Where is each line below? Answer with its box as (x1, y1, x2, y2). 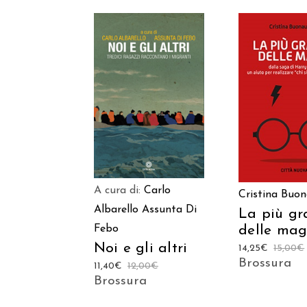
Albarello (94, 204, 138, 216)
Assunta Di (142, 204, 197, 216)
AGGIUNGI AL (123, 82, 176, 90)
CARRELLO (127, 101, 170, 110)
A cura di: (94, 185, 144, 197)
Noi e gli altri (94, 241, 188, 256)
